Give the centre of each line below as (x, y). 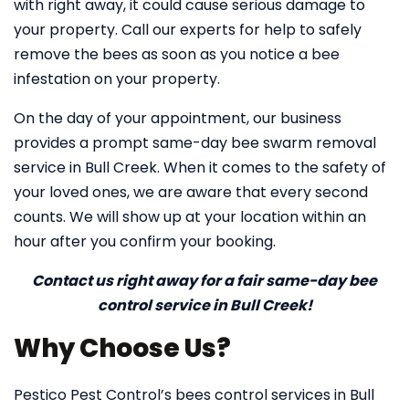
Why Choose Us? (122, 348)
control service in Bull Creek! (204, 305)
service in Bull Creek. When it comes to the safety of (200, 168)
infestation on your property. (117, 79)
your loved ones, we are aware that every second (191, 192)
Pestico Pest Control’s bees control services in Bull (194, 395)
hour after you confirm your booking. (145, 241)
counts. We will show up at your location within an (190, 217)
